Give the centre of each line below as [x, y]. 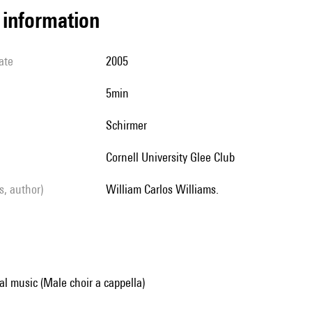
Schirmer [130, 125]
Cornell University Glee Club [173, 157]
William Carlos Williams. [167, 189]
